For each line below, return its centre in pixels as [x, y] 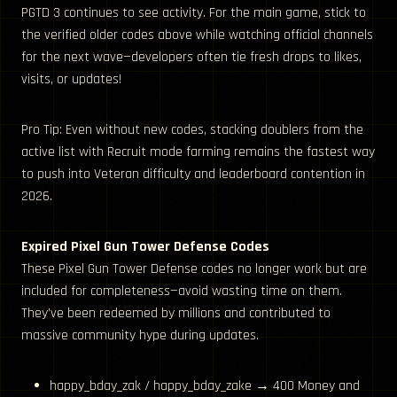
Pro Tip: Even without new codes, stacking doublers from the [192, 130]
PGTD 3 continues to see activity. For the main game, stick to [194, 13]
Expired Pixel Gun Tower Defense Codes [145, 247]
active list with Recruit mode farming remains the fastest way [198, 152]
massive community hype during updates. [140, 336]
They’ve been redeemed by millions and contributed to [176, 314]
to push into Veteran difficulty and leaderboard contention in [193, 175]
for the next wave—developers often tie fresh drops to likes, [191, 58]
